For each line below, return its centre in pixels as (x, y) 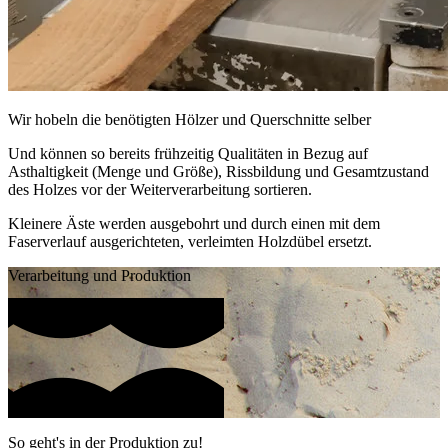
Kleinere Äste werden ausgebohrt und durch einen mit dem (194, 223)
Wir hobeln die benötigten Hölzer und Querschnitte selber (189, 119)
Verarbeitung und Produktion (99, 275)
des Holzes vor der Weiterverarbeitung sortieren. (160, 189)
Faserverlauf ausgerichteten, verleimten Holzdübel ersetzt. (190, 241)
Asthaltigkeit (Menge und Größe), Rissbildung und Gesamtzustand (218, 171)
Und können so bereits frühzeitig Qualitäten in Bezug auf (188, 153)
